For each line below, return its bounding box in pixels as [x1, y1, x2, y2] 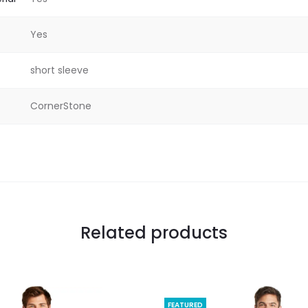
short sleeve [30, 63, 89, 77]
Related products [80, 221, 228, 245]
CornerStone [30, 98, 91, 113]
